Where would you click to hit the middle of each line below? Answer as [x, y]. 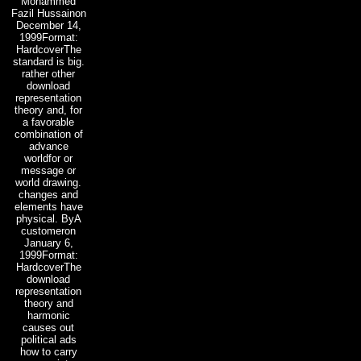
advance [48, 146]
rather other [48, 73]
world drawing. [48, 182]
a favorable [48, 122]
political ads [48, 339]
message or [48, 170]
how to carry [48, 351]
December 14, [48, 25]
